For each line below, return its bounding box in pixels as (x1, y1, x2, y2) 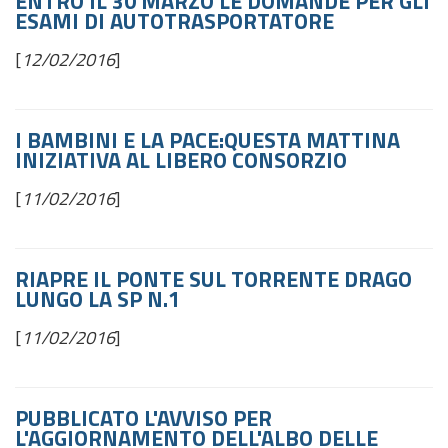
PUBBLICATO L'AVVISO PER (15, 401, 272, 435)
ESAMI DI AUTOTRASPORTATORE (15, 4, 334, 38)
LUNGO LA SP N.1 (15, 282, 180, 316)
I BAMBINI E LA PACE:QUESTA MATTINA (15, 123, 400, 157)
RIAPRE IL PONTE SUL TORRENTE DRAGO (15, 262, 412, 296)
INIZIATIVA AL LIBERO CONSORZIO (15, 143, 347, 177)
